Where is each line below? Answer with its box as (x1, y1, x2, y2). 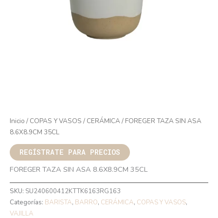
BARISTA (45, 198, 72, 207)
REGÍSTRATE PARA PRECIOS (19, 147, 120, 157)
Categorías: (10, 198, 45, 207)
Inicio (10, 116, 25, 126)
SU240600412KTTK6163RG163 (25, 187, 121, 196)
